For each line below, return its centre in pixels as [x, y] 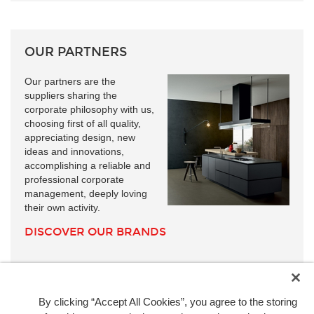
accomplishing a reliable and [88, 165]
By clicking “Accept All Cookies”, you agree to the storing [168, 302]
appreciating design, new [80, 137]
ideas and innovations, [74, 151]
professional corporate [74, 179]
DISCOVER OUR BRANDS [95, 231]
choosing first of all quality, [83, 123]
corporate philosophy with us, [89, 109]
